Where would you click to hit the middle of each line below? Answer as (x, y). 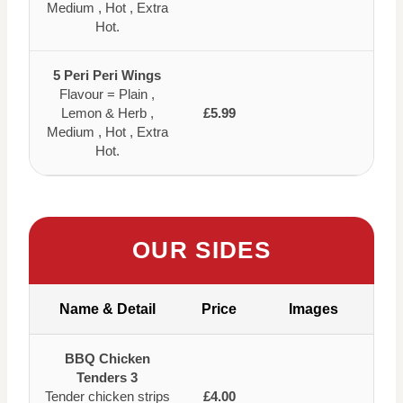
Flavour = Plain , (107, 94)
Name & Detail (107, 309)
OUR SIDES (201, 250)
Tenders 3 (107, 377)
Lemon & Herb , (107, 112)
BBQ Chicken (107, 358)
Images (313, 309)
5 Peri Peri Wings (107, 75)
